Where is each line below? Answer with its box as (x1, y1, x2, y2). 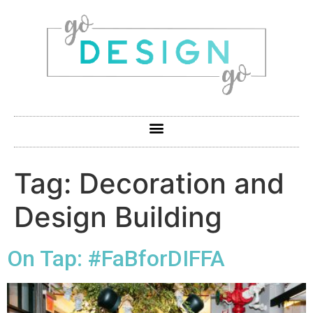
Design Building (14, 199, 222, 234)
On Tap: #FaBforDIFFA (7, 245, 225, 272)
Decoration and (79, 166, 284, 201)
